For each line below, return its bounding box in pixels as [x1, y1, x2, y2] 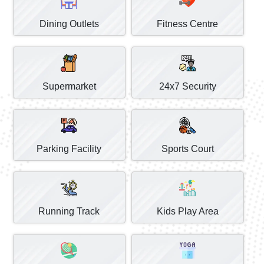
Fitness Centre [157, 18, 219, 29]
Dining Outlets [39, 18, 99, 29]
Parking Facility [37, 143, 102, 154]
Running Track [38, 206, 100, 216]
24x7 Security [159, 81, 216, 91]
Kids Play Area [156, 206, 219, 216]
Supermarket [42, 81, 96, 91]
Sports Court [161, 143, 214, 154]
